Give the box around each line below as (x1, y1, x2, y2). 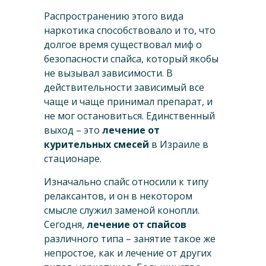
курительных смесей (44, 138, 149, 151)
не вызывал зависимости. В (44, 66, 173, 80)
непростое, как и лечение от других (44, 246, 211, 260)
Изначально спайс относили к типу (44, 175, 208, 189)
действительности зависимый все (44, 81, 204, 94)
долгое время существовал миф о (44, 38, 202, 52)
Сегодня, (44, 218, 87, 232)
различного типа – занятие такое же (44, 232, 216, 246)
